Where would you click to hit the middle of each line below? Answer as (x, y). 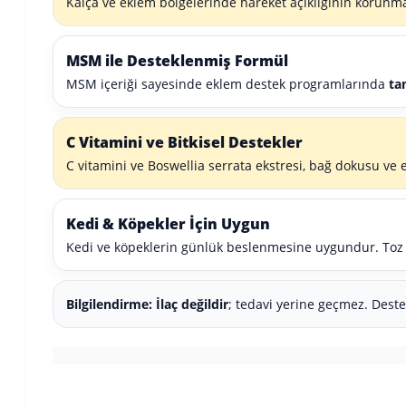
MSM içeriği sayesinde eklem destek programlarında (227, 84)
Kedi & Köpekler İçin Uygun (168, 224)
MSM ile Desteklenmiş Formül (177, 61)
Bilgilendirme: (109, 304)
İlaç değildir (192, 304)
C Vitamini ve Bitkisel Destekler (184, 142)
